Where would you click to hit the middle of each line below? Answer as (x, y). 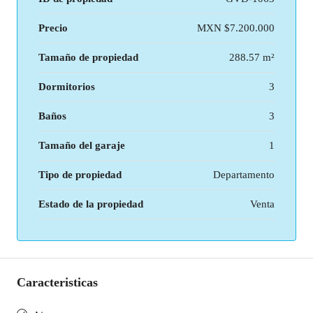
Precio (53, 28)
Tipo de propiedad (80, 175)
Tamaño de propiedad (88, 57)
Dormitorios (67, 87)
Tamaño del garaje (82, 145)
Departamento (244, 175)
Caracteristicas (57, 282)
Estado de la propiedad (91, 204)
